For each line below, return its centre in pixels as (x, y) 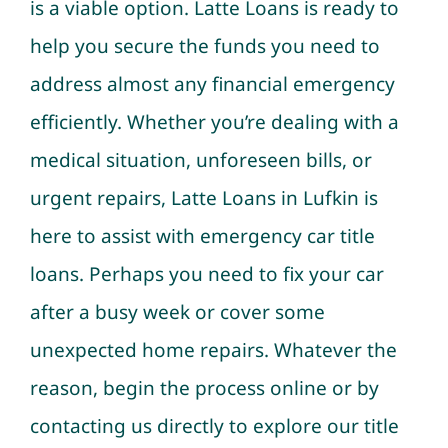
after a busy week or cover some (177, 312)
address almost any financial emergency (212, 84)
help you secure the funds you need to (204, 46)
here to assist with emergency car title (202, 236)
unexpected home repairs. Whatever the (213, 350)
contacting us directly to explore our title (214, 426)
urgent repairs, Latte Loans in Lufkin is (203, 198)
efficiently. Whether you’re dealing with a (214, 122)
